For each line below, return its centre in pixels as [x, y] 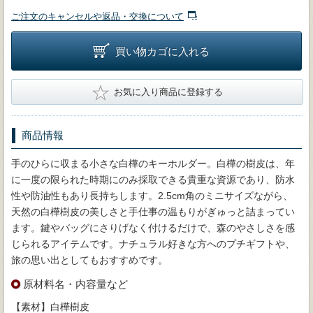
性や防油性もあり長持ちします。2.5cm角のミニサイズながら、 [152, 195]
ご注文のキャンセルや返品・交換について [97, 16]
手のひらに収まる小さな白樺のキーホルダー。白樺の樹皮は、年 [153, 163]
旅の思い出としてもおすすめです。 [89, 260]
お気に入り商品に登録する [168, 92]
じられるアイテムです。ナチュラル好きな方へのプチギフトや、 [153, 243]
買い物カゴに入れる [162, 51]
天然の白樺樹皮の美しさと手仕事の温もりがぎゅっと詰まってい [153, 211]
